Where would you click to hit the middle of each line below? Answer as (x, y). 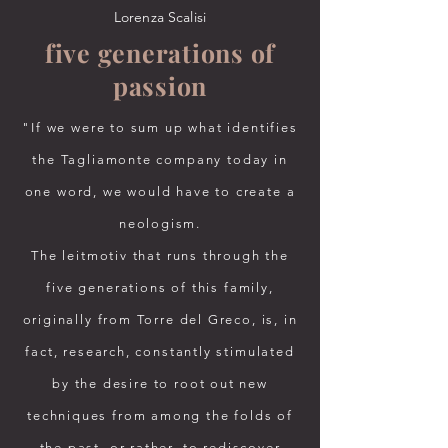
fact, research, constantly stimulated (160, 351)
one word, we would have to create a (160, 191)
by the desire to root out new (160, 383)
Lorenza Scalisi (160, 17)
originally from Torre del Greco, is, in (160, 319)
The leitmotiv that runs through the (160, 255)
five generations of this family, (160, 287)
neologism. (160, 223)
